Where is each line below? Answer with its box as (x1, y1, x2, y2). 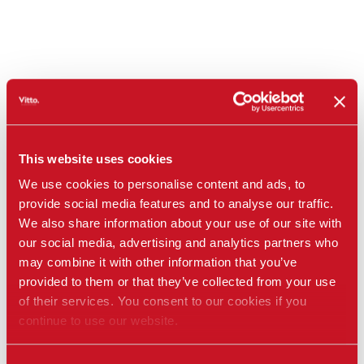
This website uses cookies (19, 151, 173, 166)
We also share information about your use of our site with (19, 216, 342, 231)
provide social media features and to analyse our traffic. (19, 197, 334, 211)
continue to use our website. (19, 314, 178, 328)
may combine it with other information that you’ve (19, 255, 297, 270)
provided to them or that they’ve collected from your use (19, 275, 336, 289)
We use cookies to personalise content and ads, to (19, 177, 305, 192)
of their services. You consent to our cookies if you (19, 294, 306, 309)
